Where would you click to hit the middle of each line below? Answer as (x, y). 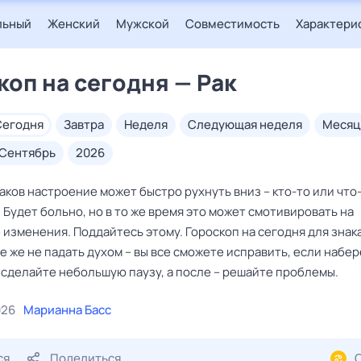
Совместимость (232, 24)
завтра (87, 124)
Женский (74, 24)
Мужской (143, 24)
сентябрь (31, 153)
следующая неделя (249, 124)
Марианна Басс (67, 310)
